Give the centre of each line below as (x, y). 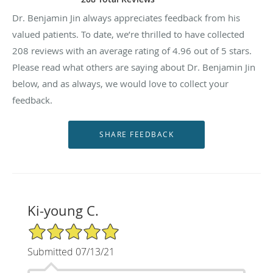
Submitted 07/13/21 (71, 251)
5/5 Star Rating (57, 227)
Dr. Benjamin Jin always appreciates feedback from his (126, 17)
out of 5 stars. (222, 50)
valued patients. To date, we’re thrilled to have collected (128, 34)
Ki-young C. (63, 210)
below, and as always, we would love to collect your (120, 83)
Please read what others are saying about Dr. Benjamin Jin (134, 67)
